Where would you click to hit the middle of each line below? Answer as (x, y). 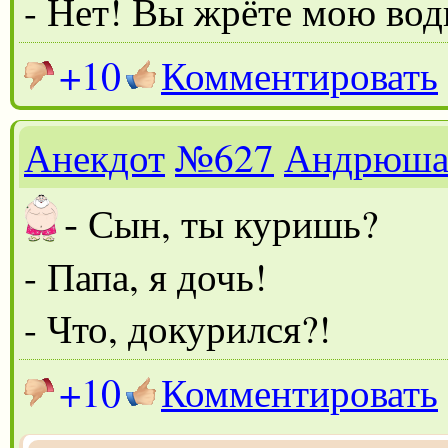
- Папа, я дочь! (145, 275)
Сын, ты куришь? (233, 222)
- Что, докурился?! (177, 327)
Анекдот (94, 156)
